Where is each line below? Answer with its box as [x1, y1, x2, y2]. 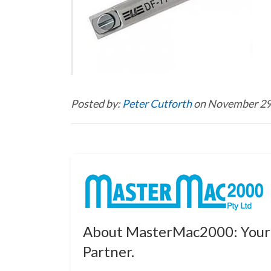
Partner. [83, 243, 134, 260]
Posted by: [71, 97, 122, 110]
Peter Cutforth [122, 97, 194, 110]
